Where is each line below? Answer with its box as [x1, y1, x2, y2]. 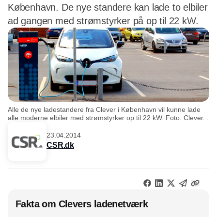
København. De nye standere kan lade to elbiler [8, 2, 208, 13]
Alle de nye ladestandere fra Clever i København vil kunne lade [8, 105, 201, 113]
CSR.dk [46, 141, 75, 150]
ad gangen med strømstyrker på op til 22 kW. [8, 15, 199, 26]
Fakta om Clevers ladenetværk [15, 199, 148, 210]
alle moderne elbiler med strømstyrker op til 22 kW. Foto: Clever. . [8, 113, 209, 122]
